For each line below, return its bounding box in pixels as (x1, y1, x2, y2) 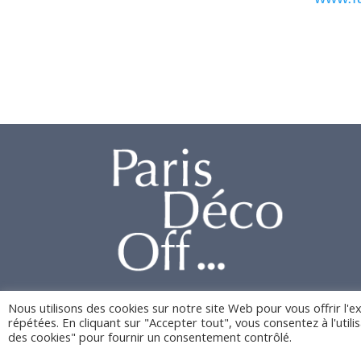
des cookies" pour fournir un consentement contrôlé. (8, 328, 292, 345)
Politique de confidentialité (108, 343, 243, 359)
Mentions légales (259, 343, 344, 359)
